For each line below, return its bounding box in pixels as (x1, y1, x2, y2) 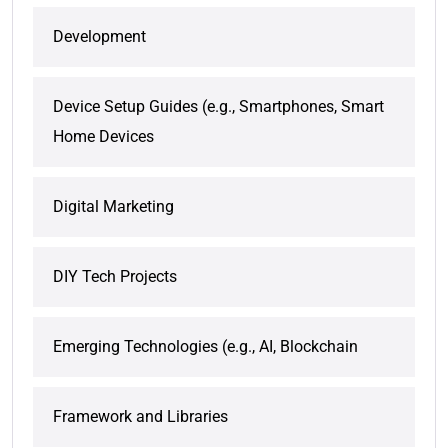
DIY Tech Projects (53, 267, 177, 287)
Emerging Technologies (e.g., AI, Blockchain (53, 337, 358, 357)
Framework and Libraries (53, 407, 228, 427)
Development (53, 27, 146, 47)
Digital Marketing (53, 197, 174, 217)
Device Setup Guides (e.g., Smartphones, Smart (53, 97, 384, 117)
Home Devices (53, 127, 154, 147)
